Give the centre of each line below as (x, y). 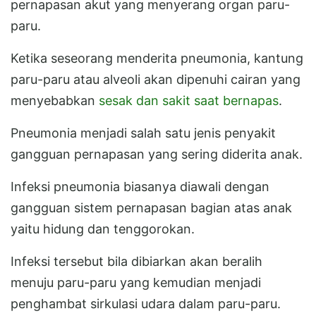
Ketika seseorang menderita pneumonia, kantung (157, 58)
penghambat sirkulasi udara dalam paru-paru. (146, 303)
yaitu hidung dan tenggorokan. (103, 229)
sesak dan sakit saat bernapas (189, 100)
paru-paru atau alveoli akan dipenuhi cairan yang (156, 79)
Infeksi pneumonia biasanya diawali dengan (140, 186)
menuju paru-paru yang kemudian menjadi (136, 282)
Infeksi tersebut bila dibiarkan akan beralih (136, 261)
